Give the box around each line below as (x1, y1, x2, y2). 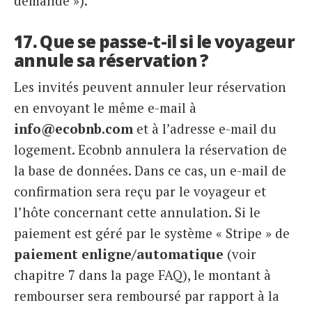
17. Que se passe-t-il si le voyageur (14, 30, 295, 54)
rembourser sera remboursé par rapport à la (14, 286, 279, 304)
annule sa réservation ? (14, 49, 209, 72)
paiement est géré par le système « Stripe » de (14, 224, 290, 242)
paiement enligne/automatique (14, 244, 224, 263)
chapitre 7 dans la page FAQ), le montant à (14, 265, 271, 283)
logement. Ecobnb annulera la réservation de (14, 140, 287, 158)
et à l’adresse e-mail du (133, 119, 276, 137)
